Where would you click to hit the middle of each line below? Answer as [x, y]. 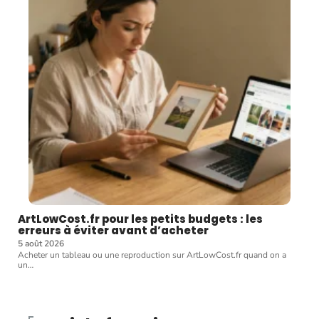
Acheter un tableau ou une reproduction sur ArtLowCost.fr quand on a [152, 255]
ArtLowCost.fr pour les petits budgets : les [140, 219]
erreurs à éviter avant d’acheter [113, 230]
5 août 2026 [41, 243]
